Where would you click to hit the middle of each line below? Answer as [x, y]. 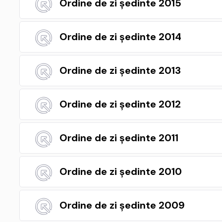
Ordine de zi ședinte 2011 [119, 138]
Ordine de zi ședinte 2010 [121, 171]
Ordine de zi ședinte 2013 [120, 70]
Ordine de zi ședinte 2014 [120, 37]
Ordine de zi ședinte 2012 [120, 104]
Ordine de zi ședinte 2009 [122, 205]
